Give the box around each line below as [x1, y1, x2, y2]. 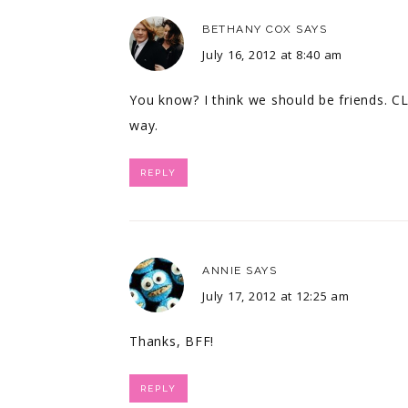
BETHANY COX [202, 22, 292, 36]
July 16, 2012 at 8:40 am [202, 46, 342, 63]
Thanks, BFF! [129, 331, 214, 350]
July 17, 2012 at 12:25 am [202, 287, 350, 304]
